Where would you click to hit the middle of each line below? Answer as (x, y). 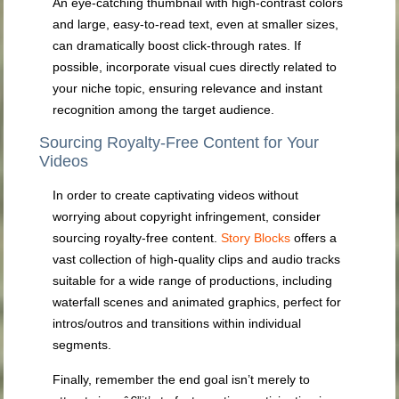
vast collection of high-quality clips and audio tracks (197, 260)
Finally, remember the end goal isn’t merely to (182, 380)
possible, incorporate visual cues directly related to (195, 67)
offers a (314, 238)
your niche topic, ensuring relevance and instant (188, 89)
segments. (82, 345)
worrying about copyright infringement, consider (187, 217)
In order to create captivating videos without (176, 195)
